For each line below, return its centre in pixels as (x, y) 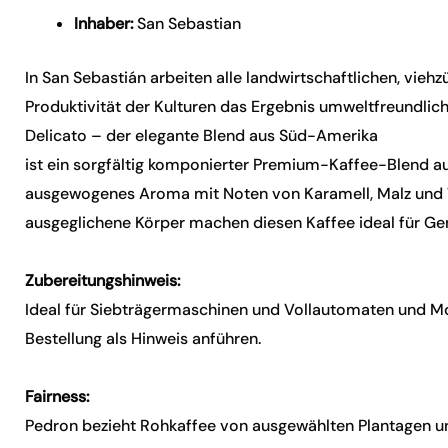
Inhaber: (104, 23)
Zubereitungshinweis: (103, 280)
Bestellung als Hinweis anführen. (143, 338)
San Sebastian (187, 23)
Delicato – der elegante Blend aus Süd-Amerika (202, 135)
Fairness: (57, 396)
